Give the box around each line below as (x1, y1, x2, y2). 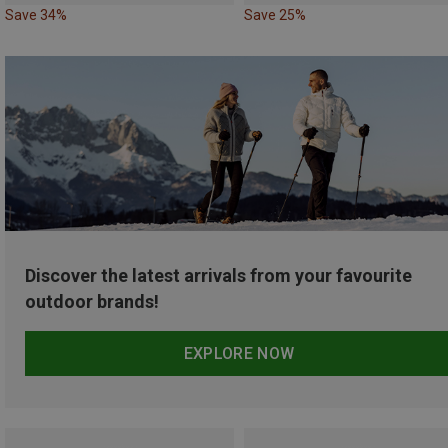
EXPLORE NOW (183, 344, 295, 364)
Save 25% (244, 7, 306, 24)
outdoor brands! (25, 291, 159, 313)
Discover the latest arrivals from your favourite (25, 265, 412, 287)
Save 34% (5, 7, 67, 24)
